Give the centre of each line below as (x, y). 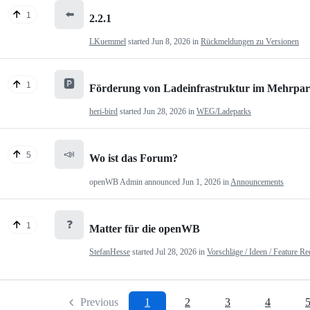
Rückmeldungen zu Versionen (250, 42)
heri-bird (103, 112)
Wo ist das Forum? (134, 158)
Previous (99, 302)
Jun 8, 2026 (171, 42)
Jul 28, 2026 (176, 252)
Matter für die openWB (145, 229)
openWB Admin (116, 182)
